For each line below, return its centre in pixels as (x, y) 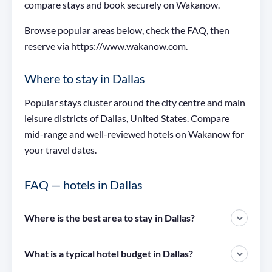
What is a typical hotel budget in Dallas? (109, 253)
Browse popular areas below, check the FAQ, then (127, 30)
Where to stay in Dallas (85, 79)
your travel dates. (60, 149)
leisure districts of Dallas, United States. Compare (127, 118)
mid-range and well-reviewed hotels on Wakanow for (134, 134)
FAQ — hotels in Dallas (83, 184)
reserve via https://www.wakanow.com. (106, 46)
